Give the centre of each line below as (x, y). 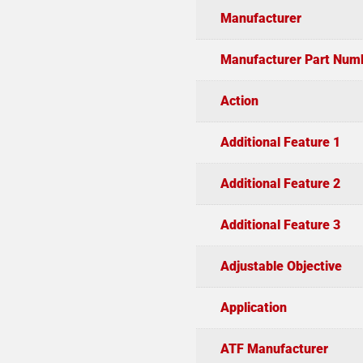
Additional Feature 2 (280, 183)
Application (253, 307)
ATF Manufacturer (274, 348)
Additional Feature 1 (280, 142)
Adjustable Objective (281, 266)
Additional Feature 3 (280, 224)
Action (239, 100)
